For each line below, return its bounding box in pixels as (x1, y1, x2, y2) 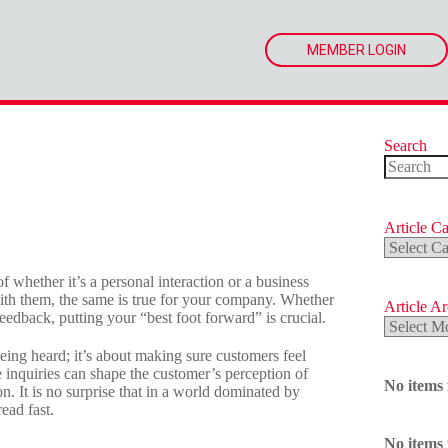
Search (384, 137, 428, 154)
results (383, 196, 424, 213)
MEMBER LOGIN (307, 42, 406, 58)
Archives (383, 332, 442, 348)
